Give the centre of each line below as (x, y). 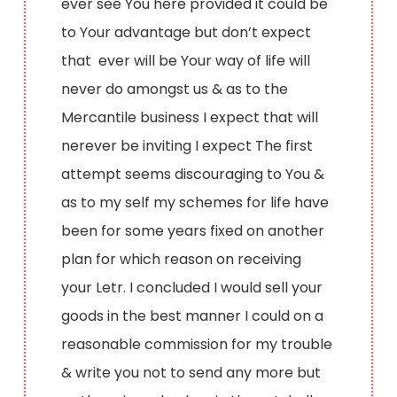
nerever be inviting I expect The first (187, 145)
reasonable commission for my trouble (197, 344)
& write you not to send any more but (191, 372)
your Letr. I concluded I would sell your (192, 287)
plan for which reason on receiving (182, 259)
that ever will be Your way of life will (186, 60)
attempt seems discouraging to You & (193, 174)
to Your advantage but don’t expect (187, 32)
